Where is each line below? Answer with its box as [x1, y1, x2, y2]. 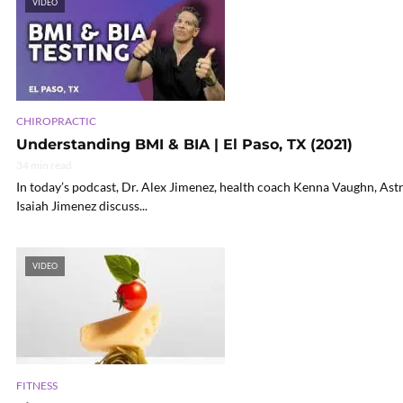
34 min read [16, 158, 72, 173]
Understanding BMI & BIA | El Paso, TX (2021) [16, 136, 353, 154]
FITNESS [16, 379, 58, 393]
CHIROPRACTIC [16, 114, 96, 129]
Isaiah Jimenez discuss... [16, 198, 148, 214]
